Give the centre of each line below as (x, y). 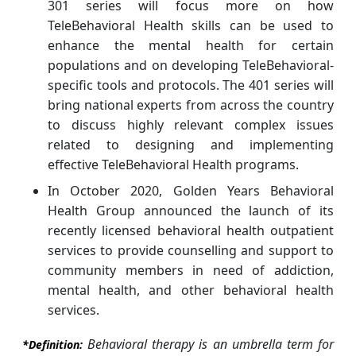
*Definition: (55, 344)
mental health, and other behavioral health (191, 290)
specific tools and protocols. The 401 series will (191, 85)
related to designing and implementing (191, 144)
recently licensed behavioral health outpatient (191, 230)
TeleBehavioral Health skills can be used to (191, 25)
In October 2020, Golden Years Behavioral (191, 190)
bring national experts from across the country (191, 104)
